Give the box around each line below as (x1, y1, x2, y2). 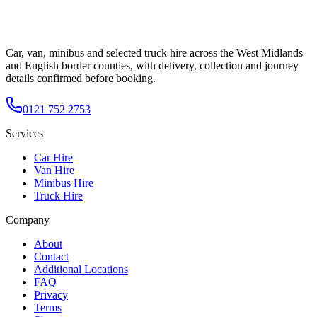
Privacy (34, 289, 68, 301)
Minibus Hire (34, 177, 93, 190)
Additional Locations (34, 263, 128, 276)
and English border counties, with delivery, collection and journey (6, 59, 299, 72)
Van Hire (34, 164, 74, 177)
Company (6, 214, 50, 226)
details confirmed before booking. (6, 72, 156, 85)
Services (6, 127, 43, 140)
